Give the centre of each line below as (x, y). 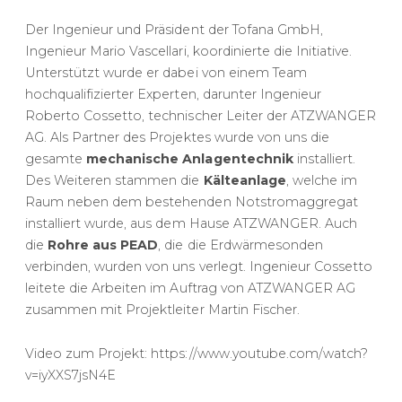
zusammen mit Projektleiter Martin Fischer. (164, 309)
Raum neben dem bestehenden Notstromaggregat (192, 201)
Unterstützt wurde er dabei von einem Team (166, 72)
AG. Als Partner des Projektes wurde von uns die (177, 137)
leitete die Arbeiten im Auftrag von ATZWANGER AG (190, 288)
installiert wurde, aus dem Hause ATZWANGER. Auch (191, 223)
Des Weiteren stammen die (114, 180)
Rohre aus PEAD (103, 245)
